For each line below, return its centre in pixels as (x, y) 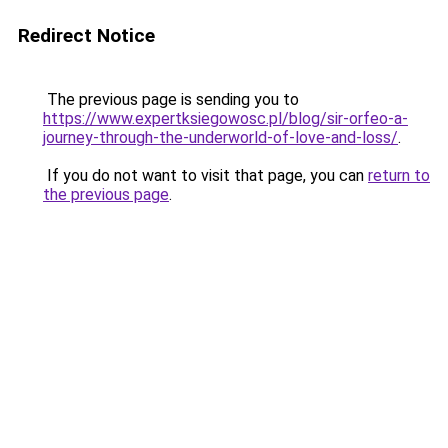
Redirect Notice (86, 35)
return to (399, 175)
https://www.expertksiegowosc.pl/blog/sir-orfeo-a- (225, 118)
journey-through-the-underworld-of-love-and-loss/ (220, 137)
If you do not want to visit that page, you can (205, 175)
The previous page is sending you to (171, 99)
